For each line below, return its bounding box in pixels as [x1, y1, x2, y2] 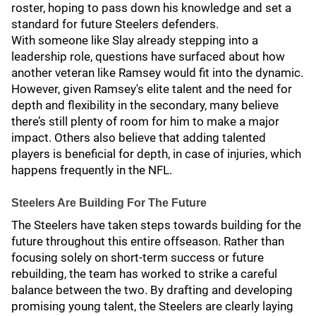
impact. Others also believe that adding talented [11, 130, 266, 145]
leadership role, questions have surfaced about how [11, 49, 285, 63]
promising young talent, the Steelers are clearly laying [11, 299, 293, 313]
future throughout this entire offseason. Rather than [11, 234, 284, 248]
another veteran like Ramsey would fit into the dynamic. [11, 66, 303, 80]
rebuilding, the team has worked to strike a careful [11, 267, 277, 281]
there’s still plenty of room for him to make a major [11, 114, 279, 128]
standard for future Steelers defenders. [11, 17, 221, 31]
